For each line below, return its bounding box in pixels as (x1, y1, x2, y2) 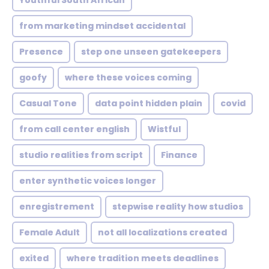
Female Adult (19, 226, 80, 238)
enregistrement (19, 201, 94, 213)
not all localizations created (98, 226, 227, 238)
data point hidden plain (95, 97, 202, 109)
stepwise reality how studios (112, 201, 243, 213)
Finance (161, 149, 198, 161)
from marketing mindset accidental (19, 20, 186, 32)
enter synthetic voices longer (19, 175, 156, 187)
